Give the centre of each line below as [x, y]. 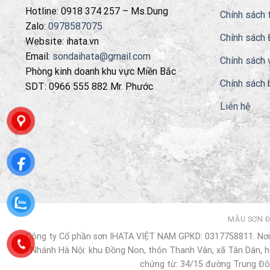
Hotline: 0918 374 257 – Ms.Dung [97, 11]
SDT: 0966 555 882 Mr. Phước [89, 86]
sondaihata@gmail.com [102, 56]
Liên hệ [235, 106]
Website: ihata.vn [62, 41]
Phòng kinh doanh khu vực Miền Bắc [101, 71]
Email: [39, 56]
